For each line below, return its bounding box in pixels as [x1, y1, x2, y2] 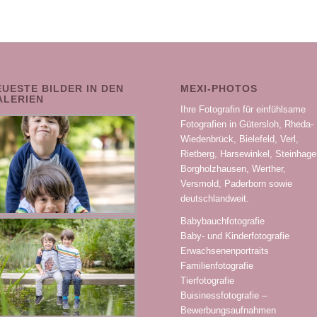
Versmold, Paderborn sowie [180, 178, 292, 190]
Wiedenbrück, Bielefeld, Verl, [180, 134, 299, 145]
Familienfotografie [180, 260, 253, 272]
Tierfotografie [180, 275, 234, 287]
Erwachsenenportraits [180, 246, 269, 257]
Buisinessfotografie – [180, 290, 267, 301]
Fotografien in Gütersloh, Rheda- [180, 119, 313, 130]
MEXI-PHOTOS [180, 83, 258, 95]
